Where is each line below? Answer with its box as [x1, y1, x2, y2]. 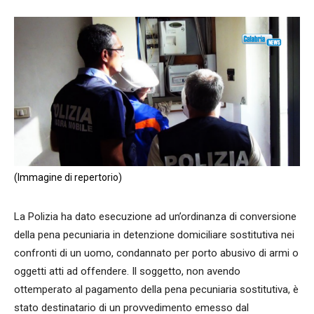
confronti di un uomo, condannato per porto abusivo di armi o [14, 247, 299, 260]
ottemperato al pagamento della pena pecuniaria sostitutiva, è [14, 283, 299, 296]
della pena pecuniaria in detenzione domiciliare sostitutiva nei [14, 228, 294, 242]
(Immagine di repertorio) [14, 172, 122, 184]
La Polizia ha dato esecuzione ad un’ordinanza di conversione [14, 210, 296, 224]
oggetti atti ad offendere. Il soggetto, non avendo [14, 265, 240, 278]
